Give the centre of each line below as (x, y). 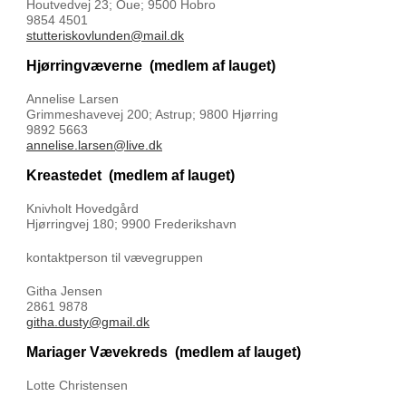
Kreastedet (68, 175)
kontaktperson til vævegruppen (115, 257)
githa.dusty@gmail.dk (88, 322)
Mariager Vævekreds (101, 352)
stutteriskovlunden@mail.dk (105, 35)
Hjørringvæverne (88, 66)
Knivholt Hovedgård (82, 208)
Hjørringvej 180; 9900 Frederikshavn (131, 224)
